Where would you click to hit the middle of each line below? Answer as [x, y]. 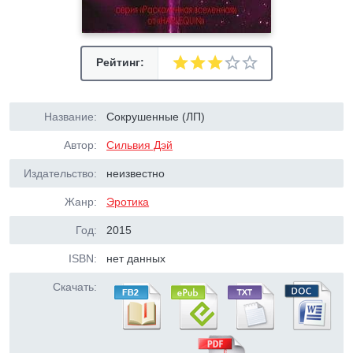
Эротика [128, 202]
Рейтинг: [120, 62]
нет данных [136, 258]
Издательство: [60, 173]
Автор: [80, 145]
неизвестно [136, 173]
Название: [71, 117]
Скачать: [75, 287]
